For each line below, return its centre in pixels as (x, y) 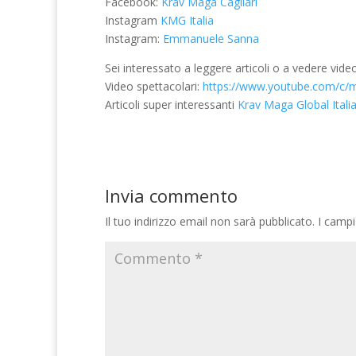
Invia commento (171, 195)
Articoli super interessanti (171, 104)
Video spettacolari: (154, 86)
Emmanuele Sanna (211, 38)
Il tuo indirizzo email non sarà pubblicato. (210, 221)
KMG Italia (187, 20)
